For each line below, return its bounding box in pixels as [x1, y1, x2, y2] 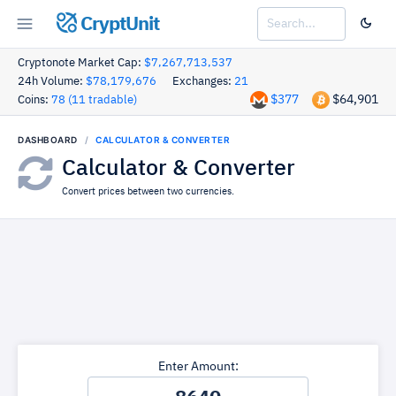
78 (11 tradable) [51, 95, 137, 106]
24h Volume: [18, 76, 86, 88]
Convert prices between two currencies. [62, 187, 234, 196]
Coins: [18, 95, 51, 106]
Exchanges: [172, 76, 234, 88]
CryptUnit [76, 14, 159, 34]
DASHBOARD [18, 134, 78, 145]
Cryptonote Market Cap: [18, 57, 144, 69]
